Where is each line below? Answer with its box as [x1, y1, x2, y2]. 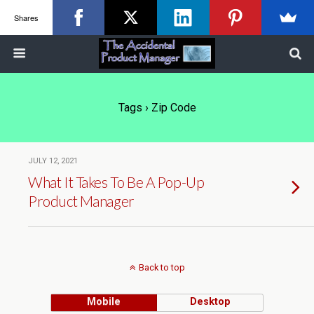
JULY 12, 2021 [28, 156, 78, 165]
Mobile [87, 296, 121, 308]
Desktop [189, 296, 231, 308]
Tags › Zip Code [118, 101, 196, 114]
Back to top [138, 262, 185, 273]
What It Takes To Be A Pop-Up [28, 173, 205, 191]
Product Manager [28, 192, 135, 210]
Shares [13, 11, 39, 23]
